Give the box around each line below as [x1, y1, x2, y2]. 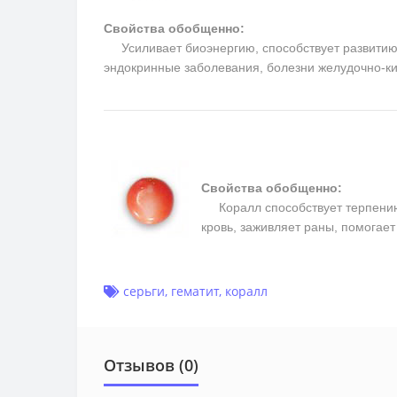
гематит [171, 282, 219, 300]
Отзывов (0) [104, 354, 198, 376]
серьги [123, 282, 165, 300]
